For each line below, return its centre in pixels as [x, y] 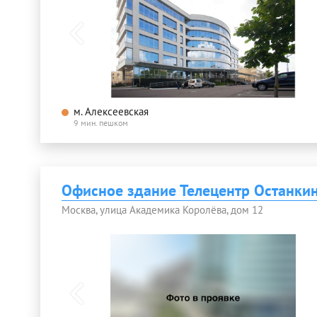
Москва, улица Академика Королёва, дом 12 [162, 210]
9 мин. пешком [101, 123]
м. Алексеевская [111, 112]
